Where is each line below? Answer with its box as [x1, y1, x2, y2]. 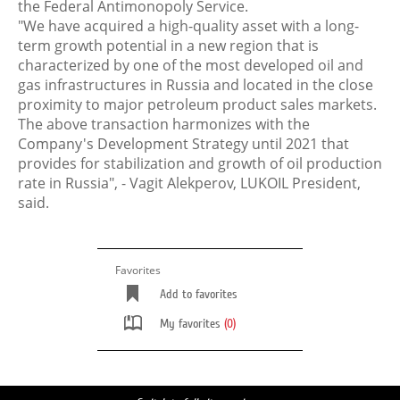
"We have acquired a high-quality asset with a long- [18, 16, 359, 36]
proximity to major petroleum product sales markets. [18, 95, 377, 114]
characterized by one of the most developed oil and [18, 55, 363, 75]
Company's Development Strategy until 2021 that [18, 134, 349, 154]
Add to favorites [160, 287, 237, 302]
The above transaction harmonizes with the [18, 114, 310, 134]
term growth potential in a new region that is [18, 36, 319, 55]
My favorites [160, 317, 224, 331]
